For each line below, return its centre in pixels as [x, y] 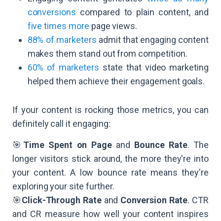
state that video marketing [154, 68]
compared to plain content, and [142, 12]
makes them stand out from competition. [107, 54]
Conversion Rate [154, 200]
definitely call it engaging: [61, 124]
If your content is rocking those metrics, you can [110, 110]
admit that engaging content [152, 40]
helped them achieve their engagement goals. [116, 81]
